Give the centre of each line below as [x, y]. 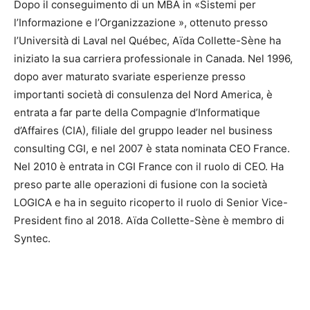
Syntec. [32, 238]
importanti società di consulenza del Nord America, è [143, 94]
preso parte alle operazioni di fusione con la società [140, 184]
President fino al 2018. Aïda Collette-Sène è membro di [149, 220]
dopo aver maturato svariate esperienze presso [130, 76]
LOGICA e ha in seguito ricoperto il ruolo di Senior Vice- [151, 202]
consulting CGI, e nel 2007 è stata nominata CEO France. [152, 148]
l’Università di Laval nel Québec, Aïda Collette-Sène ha [147, 40]
